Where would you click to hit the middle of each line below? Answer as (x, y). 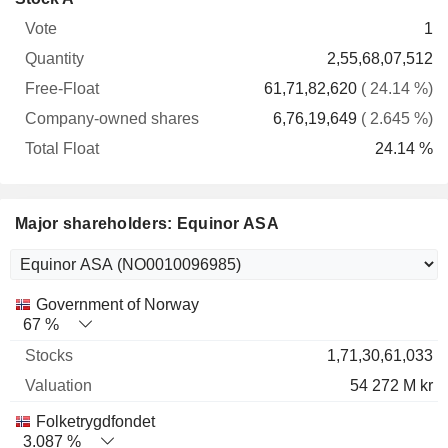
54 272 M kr (391, 385)
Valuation (182, 303)
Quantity (95, 37)
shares (220, 37)
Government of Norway (117, 304)
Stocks (91, 303)
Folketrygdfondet (95, 421)
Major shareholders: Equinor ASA (147, 223)
